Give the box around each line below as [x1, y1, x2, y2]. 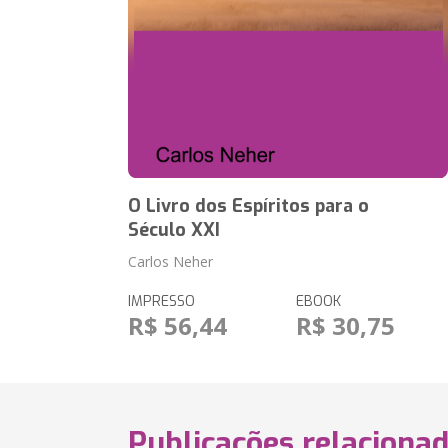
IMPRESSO [128, 292, 196, 311]
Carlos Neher [128, 252, 214, 271]
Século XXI [128, 218, 221, 242]
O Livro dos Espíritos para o [128, 194, 370, 218]
